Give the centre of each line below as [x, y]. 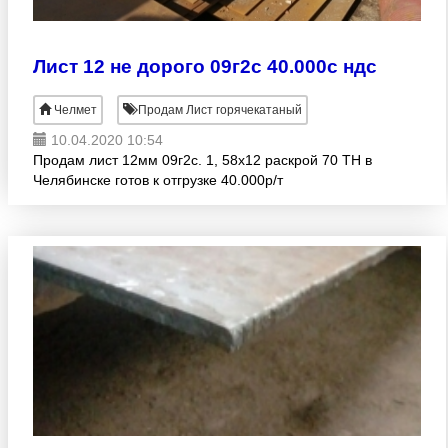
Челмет [75, 110]
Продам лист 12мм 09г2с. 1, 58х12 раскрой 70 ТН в [202, 160]
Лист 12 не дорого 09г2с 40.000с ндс [205, 66]
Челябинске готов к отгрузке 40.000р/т [158, 180]
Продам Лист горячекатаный [218, 110]
